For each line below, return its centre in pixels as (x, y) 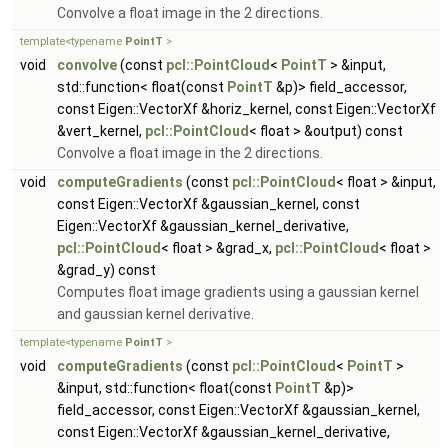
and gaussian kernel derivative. (155, 314)
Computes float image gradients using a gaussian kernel (238, 292)
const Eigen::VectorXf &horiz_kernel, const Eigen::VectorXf (246, 109)
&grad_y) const (106, 270)
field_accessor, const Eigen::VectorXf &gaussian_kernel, (238, 410)
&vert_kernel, (101, 131)
